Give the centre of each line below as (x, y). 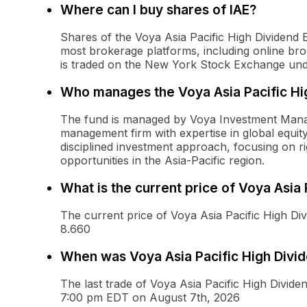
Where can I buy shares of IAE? (158, 10)
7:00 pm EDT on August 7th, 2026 (150, 298)
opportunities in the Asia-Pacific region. (162, 161)
